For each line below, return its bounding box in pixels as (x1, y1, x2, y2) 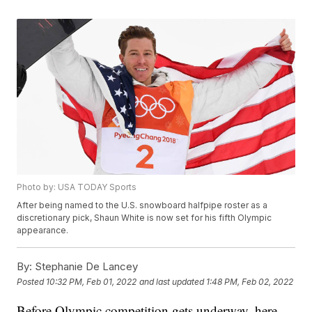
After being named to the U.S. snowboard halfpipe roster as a (17, 200, 268, 211)
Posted (17, 276, 47, 287)
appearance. (17, 225, 69, 236)
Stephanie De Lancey (32, 260, 139, 274)
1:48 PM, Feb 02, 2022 (206, 276, 294, 287)
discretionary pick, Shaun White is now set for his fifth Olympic (17, 212, 272, 224)
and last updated (139, 276, 205, 287)
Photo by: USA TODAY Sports (17, 182, 137, 193)
